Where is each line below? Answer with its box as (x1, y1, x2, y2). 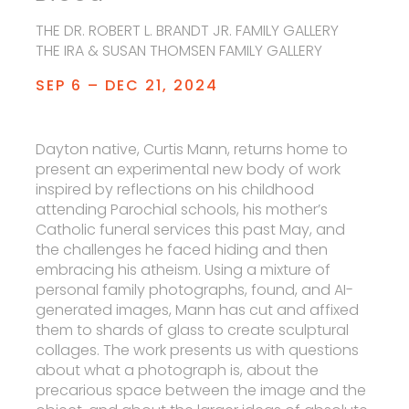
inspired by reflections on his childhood (36, 179, 315, 200)
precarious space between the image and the (36, 380, 367, 401)
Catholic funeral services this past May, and (36, 219, 346, 240)
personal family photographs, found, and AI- (36, 279, 354, 300)
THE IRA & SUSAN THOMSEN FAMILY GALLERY (36, 40, 323, 61)
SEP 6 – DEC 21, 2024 (36, 75, 219, 96)
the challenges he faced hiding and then (36, 239, 329, 260)
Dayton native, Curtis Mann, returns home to (36, 139, 349, 160)
